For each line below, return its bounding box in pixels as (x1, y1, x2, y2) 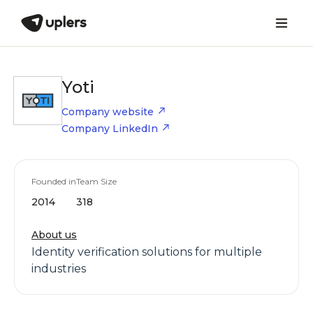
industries (31, 262, 86, 275)
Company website (61, 105, 154, 118)
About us (31, 228, 77, 241)
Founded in (31, 176, 76, 187)
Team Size (76, 176, 117, 187)
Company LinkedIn (61, 122, 158, 135)
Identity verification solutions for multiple (31, 245, 262, 259)
